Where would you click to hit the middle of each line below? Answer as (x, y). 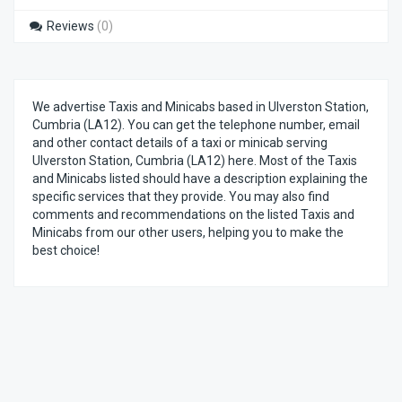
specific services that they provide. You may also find (181, 197)
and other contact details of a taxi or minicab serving (180, 143)
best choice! (66, 250)
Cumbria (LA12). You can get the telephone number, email (196, 125)
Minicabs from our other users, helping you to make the (188, 232)
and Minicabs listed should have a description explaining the (200, 179)
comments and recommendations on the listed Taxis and (193, 214)
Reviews (70, 26)
